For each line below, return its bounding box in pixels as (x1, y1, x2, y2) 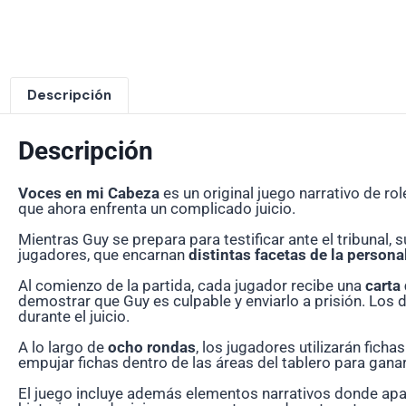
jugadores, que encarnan (18, 246, 188, 265)
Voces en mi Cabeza (18, 184, 159, 203)
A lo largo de (18, 338, 108, 357)
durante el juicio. (18, 307, 130, 326)
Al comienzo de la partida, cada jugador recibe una (18, 276, 365, 295)
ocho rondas (108, 338, 196, 357)
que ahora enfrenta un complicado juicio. (18, 199, 295, 218)
